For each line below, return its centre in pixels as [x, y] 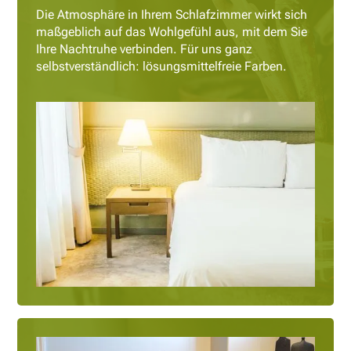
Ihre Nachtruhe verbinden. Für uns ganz [145, 49]
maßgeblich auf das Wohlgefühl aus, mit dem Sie [172, 31]
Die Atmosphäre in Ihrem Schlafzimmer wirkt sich [172, 14]
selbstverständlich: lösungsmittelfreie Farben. [162, 66]
